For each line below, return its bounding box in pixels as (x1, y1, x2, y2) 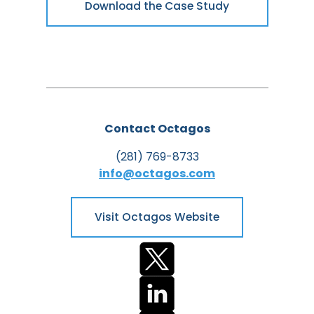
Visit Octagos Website (95, 209, 219, 224)
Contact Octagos (104, 120, 210, 137)
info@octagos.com (99, 165, 215, 182)
